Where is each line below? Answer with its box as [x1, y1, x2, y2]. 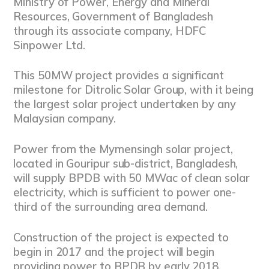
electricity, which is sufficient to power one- [13, 186, 237, 200]
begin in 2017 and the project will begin [13, 245, 214, 259]
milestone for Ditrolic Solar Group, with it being [13, 83, 254, 97]
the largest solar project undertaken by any [13, 97, 236, 112]
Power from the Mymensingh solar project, [13, 142, 233, 157]
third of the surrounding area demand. [13, 200, 208, 214]
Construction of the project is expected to [13, 231, 229, 245]
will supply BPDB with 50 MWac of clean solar [13, 171, 250, 186]
